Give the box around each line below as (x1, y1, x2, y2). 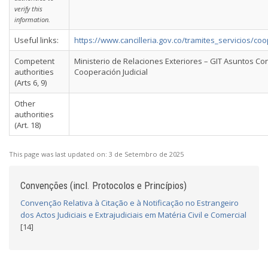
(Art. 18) (14, 120, 41, 130)
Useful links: (14, 35, 59, 45)
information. (14, 15, 50, 24)
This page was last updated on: (9, 150, 109, 159)
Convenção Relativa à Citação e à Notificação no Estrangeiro (20, 197, 239, 208)
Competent (14, 56, 54, 66)
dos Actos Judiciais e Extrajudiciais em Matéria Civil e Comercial (20, 209, 246, 220)
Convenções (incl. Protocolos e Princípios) (20, 179, 187, 191)
